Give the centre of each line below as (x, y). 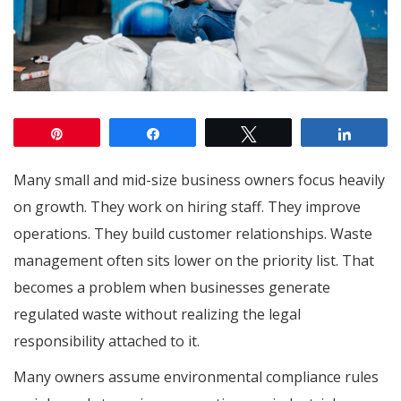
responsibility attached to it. (107, 341)
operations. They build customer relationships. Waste (193, 233)
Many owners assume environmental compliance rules (196, 376)
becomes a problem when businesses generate (172, 287)
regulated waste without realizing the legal (157, 314)
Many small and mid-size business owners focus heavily (199, 179)
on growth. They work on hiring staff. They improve (187, 206)
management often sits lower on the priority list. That (194, 260)
